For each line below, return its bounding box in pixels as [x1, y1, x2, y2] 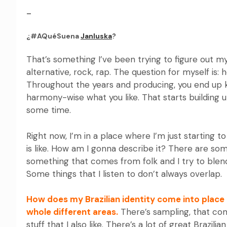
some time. [26, 104, 71, 116]
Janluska [81, 31, 112, 41]
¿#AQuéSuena [26, 31, 81, 41]
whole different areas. [26, 206, 118, 218]
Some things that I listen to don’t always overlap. [26, 168, 222, 179]
